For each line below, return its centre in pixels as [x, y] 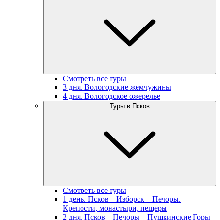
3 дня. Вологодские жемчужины [117, 87]
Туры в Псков [130, 106]
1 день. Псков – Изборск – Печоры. [122, 199]
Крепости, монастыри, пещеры [115, 208]
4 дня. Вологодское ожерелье [111, 96]
